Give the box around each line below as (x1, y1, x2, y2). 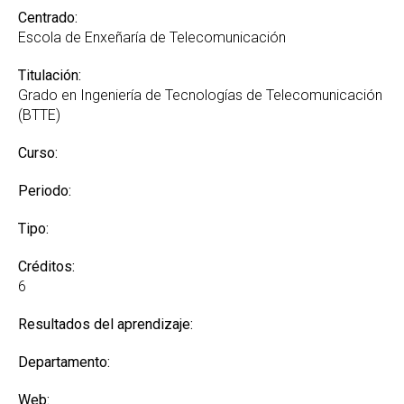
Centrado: (18, 9, 78, 27)
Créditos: (18, 258, 75, 276)
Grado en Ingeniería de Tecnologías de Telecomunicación (18, 87, 382, 105)
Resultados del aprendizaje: (18, 316, 193, 334)
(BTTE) (18, 106, 60, 124)
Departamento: (18, 353, 110, 372)
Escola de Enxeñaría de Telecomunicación (18, 29, 286, 47)
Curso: (18, 144, 58, 162)
